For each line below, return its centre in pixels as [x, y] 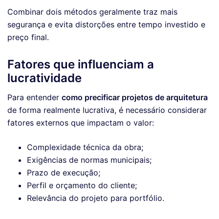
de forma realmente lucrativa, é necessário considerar [107, 110]
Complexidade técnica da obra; [85, 147]
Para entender [34, 98]
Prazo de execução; [64, 173]
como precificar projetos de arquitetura [135, 98]
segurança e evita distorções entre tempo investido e [106, 25]
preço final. [28, 37]
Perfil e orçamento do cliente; [82, 186]
